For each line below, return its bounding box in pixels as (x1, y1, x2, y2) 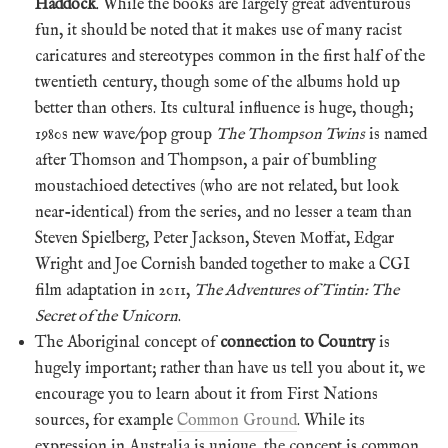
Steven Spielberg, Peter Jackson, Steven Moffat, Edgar (35, 228, 394, 249)
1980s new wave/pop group (35, 124, 216, 145)
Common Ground (177, 410, 297, 431)
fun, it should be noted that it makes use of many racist (35, 20, 402, 41)
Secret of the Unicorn (35, 306, 178, 327)
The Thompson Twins (216, 124, 365, 145)
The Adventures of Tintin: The (194, 280, 399, 301)
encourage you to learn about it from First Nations (35, 384, 378, 405)
